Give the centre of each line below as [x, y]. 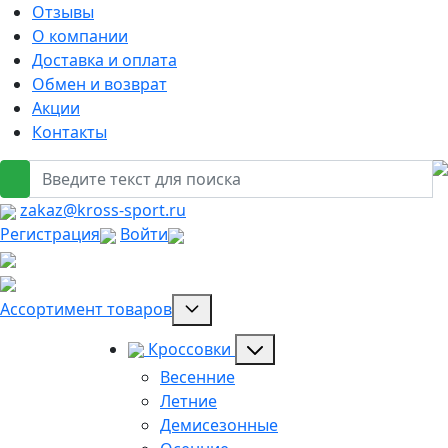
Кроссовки [189, 348]
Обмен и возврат [99, 84]
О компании [80, 36]
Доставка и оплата [104, 60]
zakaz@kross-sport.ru [103, 210]
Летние [188, 401]
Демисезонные [219, 425]
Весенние [197, 377]
